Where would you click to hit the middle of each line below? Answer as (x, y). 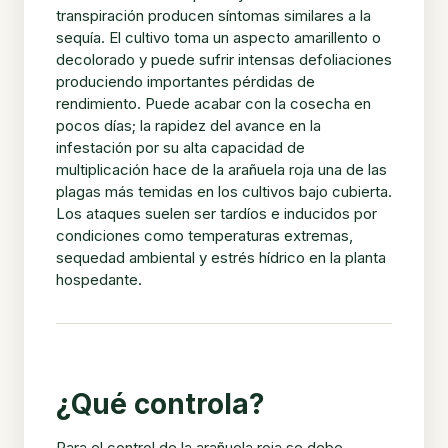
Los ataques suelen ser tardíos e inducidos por (216, 214)
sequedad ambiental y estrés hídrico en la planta (221, 258)
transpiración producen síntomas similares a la (213, 16)
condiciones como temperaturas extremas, (204, 236)
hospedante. (99, 280)
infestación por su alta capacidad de (180, 148)
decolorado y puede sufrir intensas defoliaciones (224, 60)
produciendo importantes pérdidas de (185, 82)
